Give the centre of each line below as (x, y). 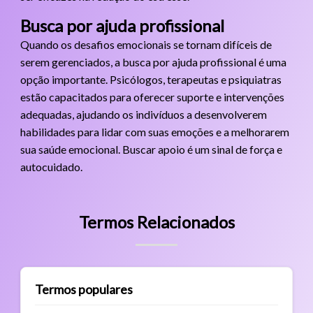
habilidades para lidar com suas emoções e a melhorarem (154, 131)
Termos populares (83, 289)
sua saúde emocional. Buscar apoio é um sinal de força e (151, 149)
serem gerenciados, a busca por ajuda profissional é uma (153, 61)
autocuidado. (51, 166)
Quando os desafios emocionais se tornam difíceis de (146, 44)
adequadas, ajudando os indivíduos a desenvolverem (143, 114)
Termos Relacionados (156, 221)
